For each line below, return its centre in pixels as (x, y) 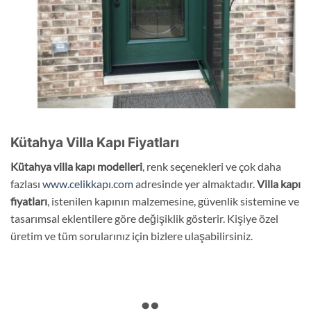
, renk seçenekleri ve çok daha (212, 166)
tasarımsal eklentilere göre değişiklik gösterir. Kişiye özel (144, 218)
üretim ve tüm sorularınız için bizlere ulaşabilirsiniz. (132, 235)
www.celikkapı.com (88, 183)
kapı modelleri (108, 166)
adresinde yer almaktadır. (195, 183)
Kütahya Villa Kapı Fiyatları (95, 143)
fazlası (26, 183)
